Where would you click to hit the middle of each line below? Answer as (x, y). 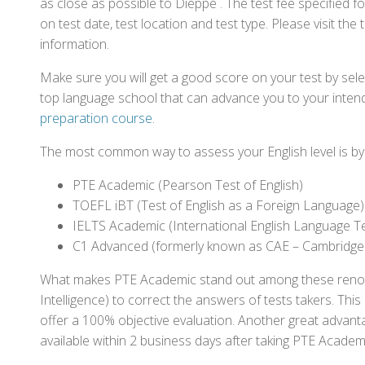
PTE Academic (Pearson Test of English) (188, 185)
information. (75, 44)
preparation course (96, 118)
